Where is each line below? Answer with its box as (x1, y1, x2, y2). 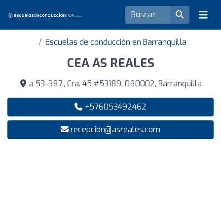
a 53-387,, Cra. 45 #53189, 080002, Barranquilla (27, 78, 202, 89)
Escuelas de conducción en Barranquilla (45, 37, 186, 47)
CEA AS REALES (67, 55, 154, 71)
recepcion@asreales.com (71, 124, 160, 135)
